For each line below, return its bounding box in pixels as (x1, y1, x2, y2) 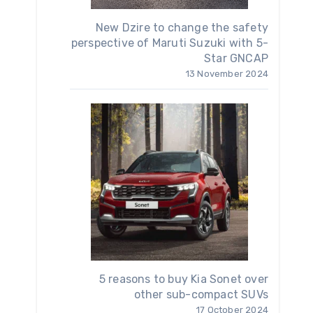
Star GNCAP (204, 52, 268, 66)
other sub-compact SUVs (133, 288, 268, 302)
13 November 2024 (185, 68, 268, 80)
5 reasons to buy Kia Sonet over (99, 272, 268, 286)
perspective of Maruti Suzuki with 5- (71, 36, 268, 50)
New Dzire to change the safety (96, 21, 268, 35)
